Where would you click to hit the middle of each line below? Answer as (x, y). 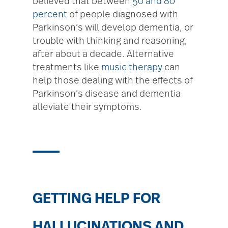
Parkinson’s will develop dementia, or (113, 28)
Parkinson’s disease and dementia (107, 94)
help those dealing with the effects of (113, 81)
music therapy (132, 68)
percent (50, 15)
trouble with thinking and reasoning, (110, 41)
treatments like (67, 68)
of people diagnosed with (123, 15)
